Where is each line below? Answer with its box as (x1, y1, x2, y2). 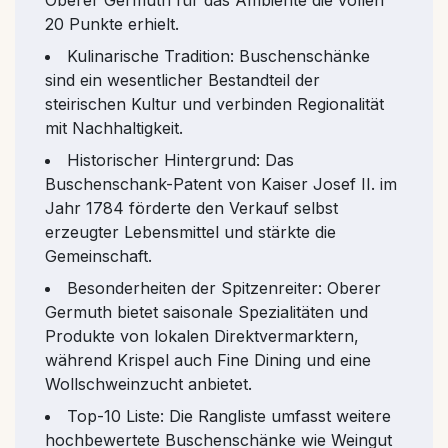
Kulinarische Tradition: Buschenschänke (67, 45, 370, 66)
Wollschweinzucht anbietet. (45, 373, 252, 394)
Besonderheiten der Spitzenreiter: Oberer (67, 277, 381, 298)
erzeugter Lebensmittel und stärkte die (45, 221, 336, 242)
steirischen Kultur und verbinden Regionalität (45, 93, 384, 114)
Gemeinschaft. (45, 245, 152, 266)
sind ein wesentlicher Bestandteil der (45, 69, 320, 90)
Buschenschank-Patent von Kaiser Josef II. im (45, 173, 397, 194)
